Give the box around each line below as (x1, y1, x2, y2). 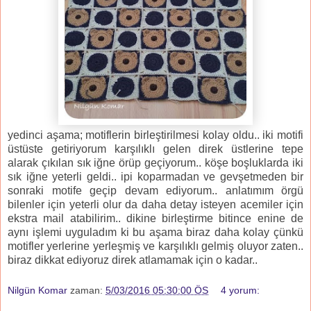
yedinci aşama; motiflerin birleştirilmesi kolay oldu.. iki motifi (8, 129, 303, 142)
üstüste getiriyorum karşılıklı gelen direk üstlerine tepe (8, 143, 303, 155)
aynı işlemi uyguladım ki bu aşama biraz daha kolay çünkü (8, 226, 303, 239)
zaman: (70, 284, 106, 296)
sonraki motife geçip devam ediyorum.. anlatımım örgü (8, 185, 303, 197)
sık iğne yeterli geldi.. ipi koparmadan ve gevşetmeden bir (8, 171, 303, 183)
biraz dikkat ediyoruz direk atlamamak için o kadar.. (8, 254, 260, 267)
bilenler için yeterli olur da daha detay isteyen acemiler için (8, 199, 303, 211)
